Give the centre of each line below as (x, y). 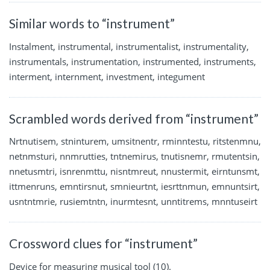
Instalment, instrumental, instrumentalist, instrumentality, (129, 46)
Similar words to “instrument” (92, 23)
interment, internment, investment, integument (107, 76)
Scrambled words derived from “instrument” (134, 118)
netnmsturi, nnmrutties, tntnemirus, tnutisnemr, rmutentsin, (134, 156)
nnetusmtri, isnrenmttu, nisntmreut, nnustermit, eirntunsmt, (134, 171)
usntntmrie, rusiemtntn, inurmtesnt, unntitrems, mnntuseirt (133, 202)
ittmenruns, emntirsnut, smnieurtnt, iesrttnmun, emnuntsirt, (134, 187)
